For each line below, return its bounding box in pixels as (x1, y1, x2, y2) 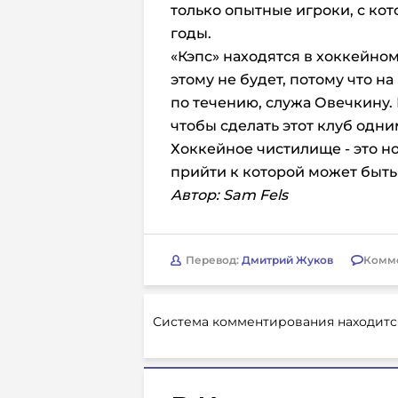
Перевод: (186, 252, 242, 267)
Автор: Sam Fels (171, 187, 288, 203)
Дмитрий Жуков (242, 252, 333, 267)
